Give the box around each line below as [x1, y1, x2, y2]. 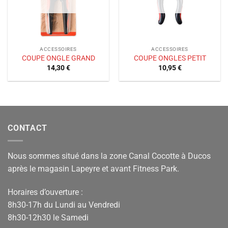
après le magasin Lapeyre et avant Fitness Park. [8, 163, 179, 174]
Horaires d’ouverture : [8, 187, 83, 197]
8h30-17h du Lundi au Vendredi [8, 199, 120, 210]
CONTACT [8, 123, 47, 133]
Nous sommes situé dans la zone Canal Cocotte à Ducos [8, 151, 211, 161]
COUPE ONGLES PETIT [133, 54, 206, 63]
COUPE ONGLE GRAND [21, 54, 95, 63]
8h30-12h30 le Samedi [8, 212, 89, 222]
